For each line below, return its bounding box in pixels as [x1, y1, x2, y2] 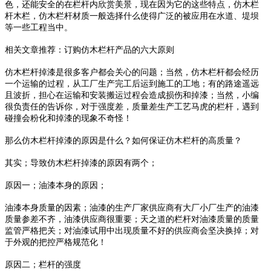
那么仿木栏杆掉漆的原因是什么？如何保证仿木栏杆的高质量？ [5, 136, 242, 146]
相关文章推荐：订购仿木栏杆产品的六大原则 [5, 45, 174, 55]
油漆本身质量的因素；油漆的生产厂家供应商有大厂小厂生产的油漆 [5, 203, 259, 213]
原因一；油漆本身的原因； [5, 181, 106, 191]
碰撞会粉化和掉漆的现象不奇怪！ [5, 114, 132, 123]
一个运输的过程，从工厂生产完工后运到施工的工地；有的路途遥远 [5, 79, 259, 89]
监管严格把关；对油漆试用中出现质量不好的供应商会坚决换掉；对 [5, 226, 259, 236]
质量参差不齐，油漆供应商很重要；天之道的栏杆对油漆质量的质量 [5, 215, 259, 224]
